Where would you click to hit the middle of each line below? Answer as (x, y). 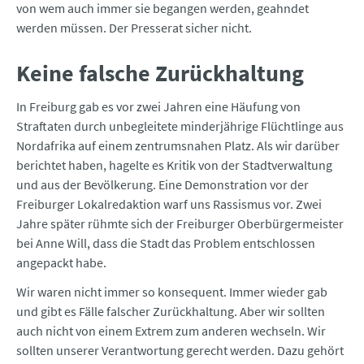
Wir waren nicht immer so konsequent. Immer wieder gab (172, 292)
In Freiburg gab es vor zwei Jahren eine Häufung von (158, 107)
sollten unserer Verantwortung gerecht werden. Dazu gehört (180, 351)
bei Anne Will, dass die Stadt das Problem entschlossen (166, 243)
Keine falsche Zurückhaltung (160, 74)
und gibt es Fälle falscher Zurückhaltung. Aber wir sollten (171, 312)
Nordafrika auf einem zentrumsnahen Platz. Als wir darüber (178, 146)
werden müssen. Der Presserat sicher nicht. (134, 28)
